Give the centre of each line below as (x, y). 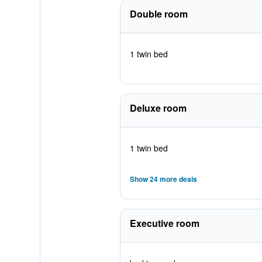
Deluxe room (158, 108)
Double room (158, 14)
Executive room (164, 223)
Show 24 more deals (163, 179)
